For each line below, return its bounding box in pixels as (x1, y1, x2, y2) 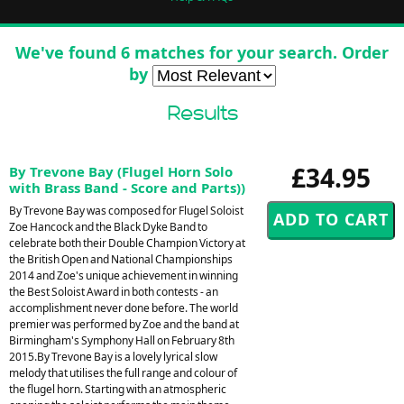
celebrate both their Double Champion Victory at (9, 234, 245, 251)
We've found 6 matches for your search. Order (15, 41, 389, 63)
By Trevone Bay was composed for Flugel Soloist (9, 202, 243, 218)
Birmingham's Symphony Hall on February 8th (9, 332, 234, 348)
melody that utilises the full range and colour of (9, 364, 237, 381)
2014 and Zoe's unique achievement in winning (9, 267, 238, 283)
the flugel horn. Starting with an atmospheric (9, 381, 226, 397)
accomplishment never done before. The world (9, 299, 238, 316)
